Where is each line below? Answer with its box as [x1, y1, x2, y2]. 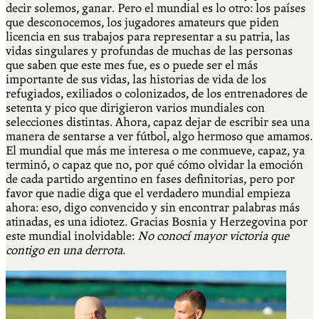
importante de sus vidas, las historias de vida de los [6, 72, 266, 86]
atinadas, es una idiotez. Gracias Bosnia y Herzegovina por [6, 214, 308, 229]
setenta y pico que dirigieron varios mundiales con [6, 100, 265, 115]
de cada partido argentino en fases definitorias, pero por [6, 172, 295, 186]
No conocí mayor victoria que [135, 229, 289, 243]
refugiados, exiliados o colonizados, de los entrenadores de [6, 86, 308, 100]
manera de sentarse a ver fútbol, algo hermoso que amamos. [6, 129, 313, 143]
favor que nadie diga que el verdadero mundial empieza [6, 186, 291, 200]
